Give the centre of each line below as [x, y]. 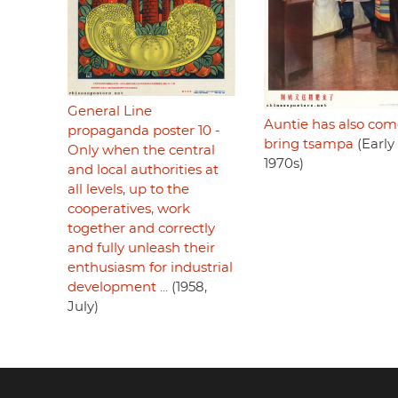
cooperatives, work [129, 210]
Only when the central [141, 151]
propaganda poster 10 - [144, 131]
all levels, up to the [128, 190]
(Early [374, 145]
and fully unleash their [141, 249]
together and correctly [141, 229]
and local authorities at [143, 171]
